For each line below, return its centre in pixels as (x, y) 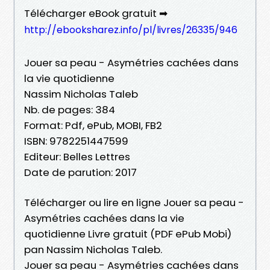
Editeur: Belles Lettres (77, 156)
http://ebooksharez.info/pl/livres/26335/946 (131, 30)
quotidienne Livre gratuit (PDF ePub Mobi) (128, 234)
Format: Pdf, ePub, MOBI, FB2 (93, 125)
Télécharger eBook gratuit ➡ (96, 13)
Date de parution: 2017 (80, 172)
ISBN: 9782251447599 (76, 141)
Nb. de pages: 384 (70, 109)
